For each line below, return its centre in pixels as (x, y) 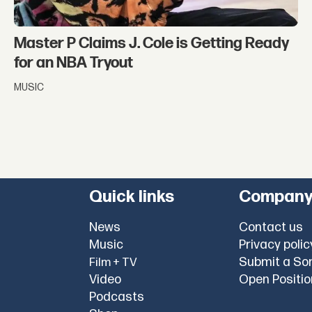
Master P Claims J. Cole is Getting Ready (152, 44)
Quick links (131, 197)
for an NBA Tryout (74, 63)
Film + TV (113, 263)
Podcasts (116, 297)
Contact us (271, 228)
